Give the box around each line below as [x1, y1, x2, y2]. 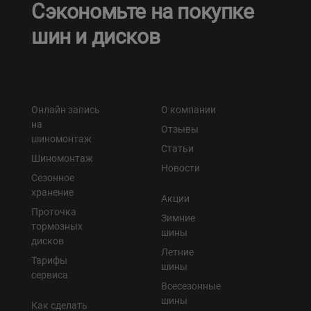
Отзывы [161, 123, 199, 135]
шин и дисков [31, 24, 160, 49]
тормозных [31, 220, 83, 232]
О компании [161, 103, 216, 115]
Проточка [31, 205, 76, 217]
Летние [161, 246, 194, 258]
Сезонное [31, 171, 74, 183]
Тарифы [31, 254, 67, 266]
